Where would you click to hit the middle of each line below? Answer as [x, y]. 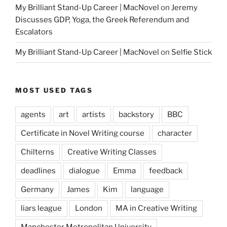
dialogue [84, 171]
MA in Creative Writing [156, 209]
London [89, 209]
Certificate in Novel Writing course [83, 134]
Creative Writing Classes [112, 152]
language [147, 190]
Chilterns [37, 152]
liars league [41, 209]
